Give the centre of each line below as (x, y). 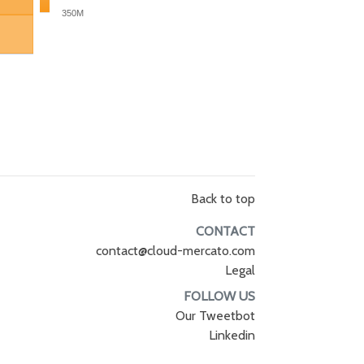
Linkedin (232, 335)
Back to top (223, 199)
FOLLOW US (219, 296)
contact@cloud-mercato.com (175, 251)
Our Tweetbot (215, 316)
